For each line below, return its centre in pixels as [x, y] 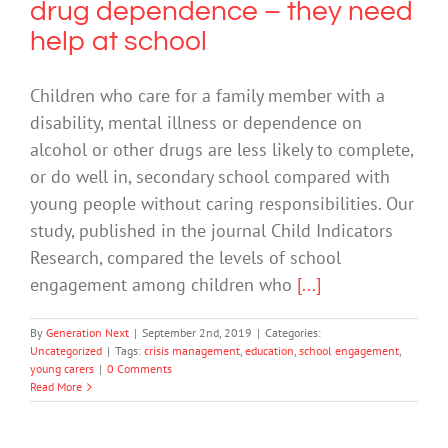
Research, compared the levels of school [185, 258]
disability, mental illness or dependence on [196, 123]
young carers [62, 369]
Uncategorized [66, 351]
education [269, 351]
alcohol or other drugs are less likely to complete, [221, 150]
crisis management [192, 351]
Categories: [293, 333]
